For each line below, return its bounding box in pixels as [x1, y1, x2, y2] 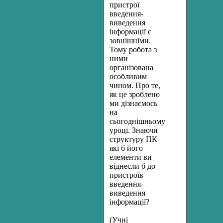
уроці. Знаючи [110, 126, 158, 134]
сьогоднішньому [110, 117, 165, 125]
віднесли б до [110, 162, 155, 170]
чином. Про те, [110, 81, 160, 90]
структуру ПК [110, 135, 157, 143]
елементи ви [110, 153, 152, 161]
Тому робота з [110, 45, 157, 54]
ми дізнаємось [110, 99, 157, 108]
